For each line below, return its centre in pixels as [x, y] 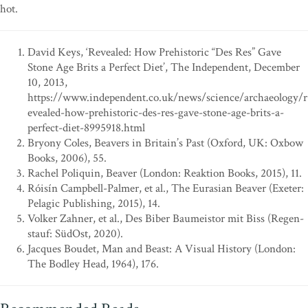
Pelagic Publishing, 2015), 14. [94, 204]
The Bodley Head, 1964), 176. [93, 264]
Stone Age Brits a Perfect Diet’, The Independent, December [164, 68]
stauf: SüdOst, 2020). [75, 234]
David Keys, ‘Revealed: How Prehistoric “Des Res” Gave [154, 53]
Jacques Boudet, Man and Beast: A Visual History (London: [162, 249]
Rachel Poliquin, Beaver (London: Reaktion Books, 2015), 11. [165, 174]
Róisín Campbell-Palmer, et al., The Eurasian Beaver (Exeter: [166, 189]
